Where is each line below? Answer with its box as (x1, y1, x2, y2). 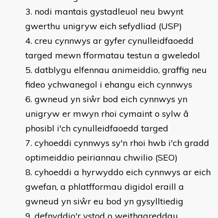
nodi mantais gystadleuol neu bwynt (35, 6, 183, 17)
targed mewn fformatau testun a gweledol (25, 50, 200, 61)
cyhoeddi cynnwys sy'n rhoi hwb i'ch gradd (35, 137, 209, 148)
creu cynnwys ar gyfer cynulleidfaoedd (35, 35, 194, 46)
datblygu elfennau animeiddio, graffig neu (35, 64, 207, 75)
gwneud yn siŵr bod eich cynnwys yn (35, 93, 187, 105)
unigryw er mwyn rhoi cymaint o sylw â (25, 108, 189, 119)
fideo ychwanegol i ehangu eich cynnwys (25, 79, 192, 90)
